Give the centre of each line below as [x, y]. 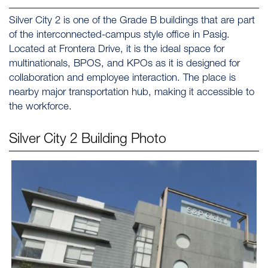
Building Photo [124, 140]
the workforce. [40, 107]
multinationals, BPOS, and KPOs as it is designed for [124, 64]
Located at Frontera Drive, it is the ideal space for [117, 50]
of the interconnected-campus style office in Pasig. [119, 36]
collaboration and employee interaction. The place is [122, 79]
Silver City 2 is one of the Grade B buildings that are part [132, 21]
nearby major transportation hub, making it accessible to [132, 93]
